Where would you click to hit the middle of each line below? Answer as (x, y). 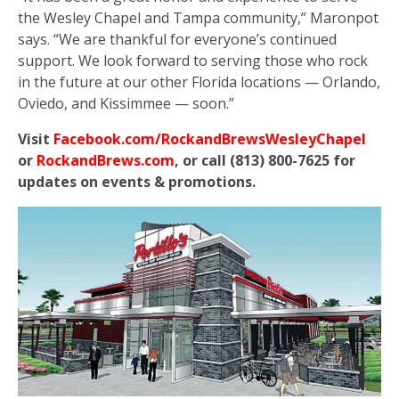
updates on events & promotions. (138, 182)
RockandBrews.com (106, 161)
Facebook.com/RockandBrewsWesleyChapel (210, 139)
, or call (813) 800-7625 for (265, 161)
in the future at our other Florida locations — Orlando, (199, 82)
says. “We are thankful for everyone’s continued (177, 40)
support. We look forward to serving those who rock (193, 61)
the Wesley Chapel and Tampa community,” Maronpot (198, 18)
